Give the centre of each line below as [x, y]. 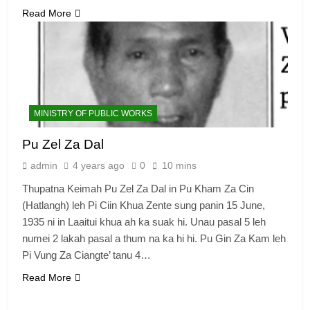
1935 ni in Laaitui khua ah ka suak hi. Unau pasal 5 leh [144, 221]
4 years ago [99, 165]
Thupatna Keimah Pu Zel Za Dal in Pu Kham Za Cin [138, 188]
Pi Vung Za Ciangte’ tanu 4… [86, 255]
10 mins [179, 165]
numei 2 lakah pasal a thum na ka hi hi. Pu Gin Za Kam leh [154, 238]
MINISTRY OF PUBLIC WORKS [93, 113]
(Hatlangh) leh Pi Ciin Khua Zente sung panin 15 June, [144, 205]
